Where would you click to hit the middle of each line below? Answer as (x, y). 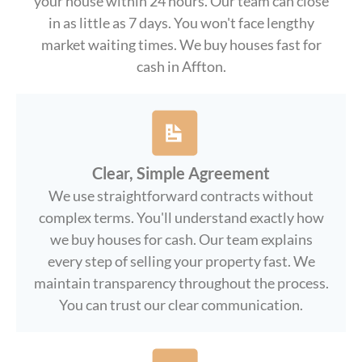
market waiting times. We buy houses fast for (181, 44)
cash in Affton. (181, 66)
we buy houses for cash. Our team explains (181, 239)
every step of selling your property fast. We (181, 261)
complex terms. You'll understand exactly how (181, 217)
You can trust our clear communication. (181, 305)
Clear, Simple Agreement (181, 173)
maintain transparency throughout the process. (181, 283)
